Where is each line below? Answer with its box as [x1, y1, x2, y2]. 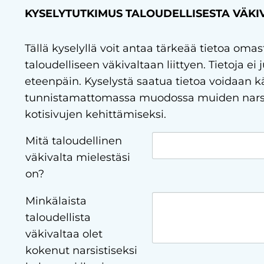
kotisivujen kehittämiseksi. [24, 108, 169, 121]
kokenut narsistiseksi [25, 244, 137, 258]
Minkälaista [25, 194, 87, 208]
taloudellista [25, 211, 91, 225]
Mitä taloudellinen [25, 134, 122, 148]
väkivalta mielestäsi [25, 151, 130, 164]
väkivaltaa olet [25, 227, 103, 241]
